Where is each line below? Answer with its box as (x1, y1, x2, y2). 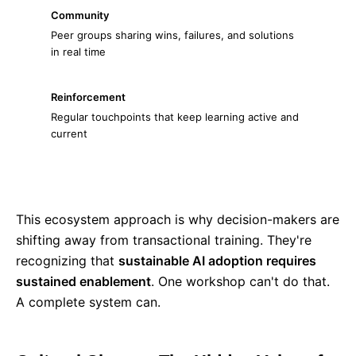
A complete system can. (16, 294, 161, 310)
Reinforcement (51, 91, 126, 103)
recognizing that (16, 253, 118, 269)
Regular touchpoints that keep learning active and (51, 110, 299, 123)
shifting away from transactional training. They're (16, 232, 311, 248)
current (51, 127, 87, 140)
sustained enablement (16, 273, 151, 289)
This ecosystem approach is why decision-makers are (16, 211, 339, 227)
